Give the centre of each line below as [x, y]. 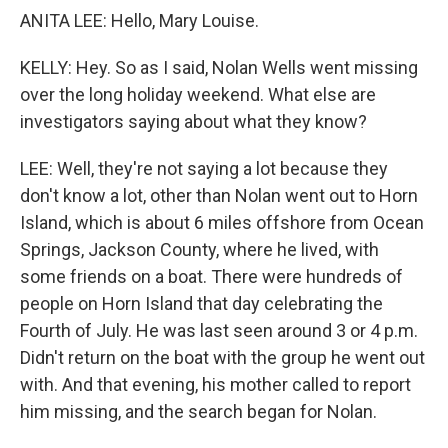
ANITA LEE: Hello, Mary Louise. [139, 20]
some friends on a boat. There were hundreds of [211, 276]
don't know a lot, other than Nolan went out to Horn [219, 195]
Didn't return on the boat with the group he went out [222, 357]
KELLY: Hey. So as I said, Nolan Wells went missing [219, 67]
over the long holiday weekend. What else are [198, 94]
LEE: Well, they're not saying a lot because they [204, 168]
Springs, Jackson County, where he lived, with [199, 249]
